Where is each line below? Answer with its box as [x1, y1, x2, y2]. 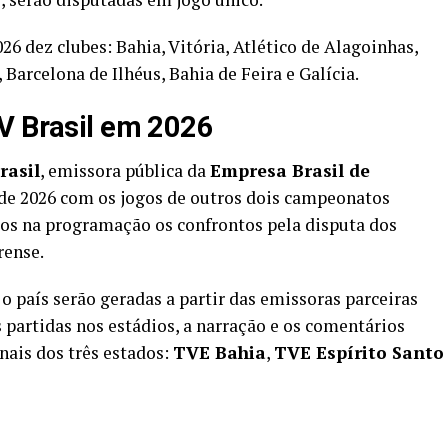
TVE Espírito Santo [274, 340, 444, 364]
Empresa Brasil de [210, 158, 370, 182]
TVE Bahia [173, 340, 266, 364]
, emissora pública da [40, 158, 210, 182]
